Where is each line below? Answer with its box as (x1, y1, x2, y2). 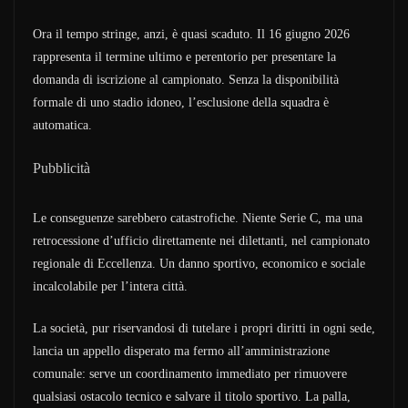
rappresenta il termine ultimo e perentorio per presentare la (33, 50, 336, 64)
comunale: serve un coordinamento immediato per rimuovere (33, 367, 347, 381)
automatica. (33, 118, 92, 132)
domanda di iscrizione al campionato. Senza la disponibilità (33, 73, 339, 87)
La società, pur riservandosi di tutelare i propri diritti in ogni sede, (33, 321, 375, 335)
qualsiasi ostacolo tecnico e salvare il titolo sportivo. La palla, (33, 390, 351, 403)
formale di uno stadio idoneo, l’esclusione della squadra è (33, 96, 329, 109)
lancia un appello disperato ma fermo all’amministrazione (33, 344, 330, 358)
